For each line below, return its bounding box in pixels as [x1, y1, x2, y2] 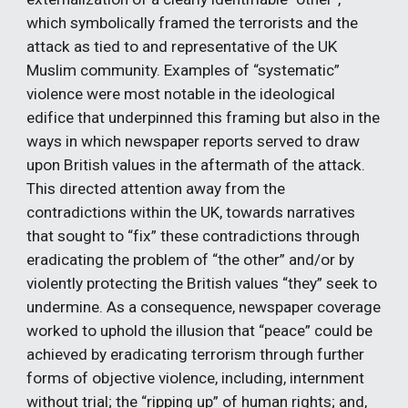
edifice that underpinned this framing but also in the [26, 107, 381, 127]
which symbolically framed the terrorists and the [26, 13, 359, 32]
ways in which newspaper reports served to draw [26, 131, 361, 150]
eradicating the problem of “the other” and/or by [26, 250, 355, 269]
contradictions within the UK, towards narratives [26, 202, 356, 221]
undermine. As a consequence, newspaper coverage [26, 297, 382, 316]
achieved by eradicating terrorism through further [26, 344, 365, 363]
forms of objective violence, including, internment [26, 368, 365, 387]
